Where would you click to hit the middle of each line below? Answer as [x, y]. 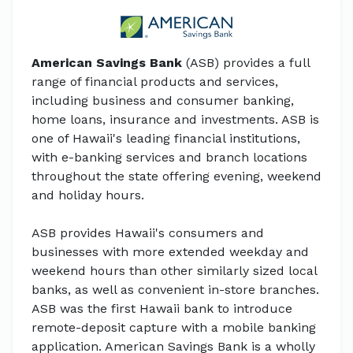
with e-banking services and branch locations [169, 157]
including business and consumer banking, [163, 100]
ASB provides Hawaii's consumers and [148, 232]
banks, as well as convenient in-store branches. [175, 289]
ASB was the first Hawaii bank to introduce [162, 308]
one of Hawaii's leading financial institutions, [166, 138]
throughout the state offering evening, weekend [176, 176]
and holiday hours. [88, 195]
